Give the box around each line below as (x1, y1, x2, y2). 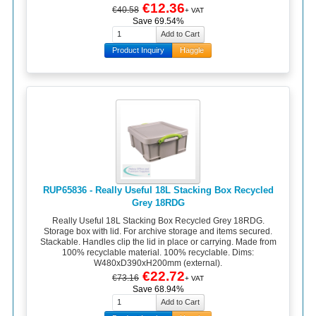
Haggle (180, 45, 204, 54)
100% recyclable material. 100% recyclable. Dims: (62, 248, 254, 258)
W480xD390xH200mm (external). (94, 258, 222, 269)
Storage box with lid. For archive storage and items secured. (44, 226, 272, 237)
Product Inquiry (112, 45, 164, 54)
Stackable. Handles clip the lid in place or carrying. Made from (39, 237, 276, 248)
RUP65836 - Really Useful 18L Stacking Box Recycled (42, 184, 274, 195)
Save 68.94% (132, 284, 184, 295)
